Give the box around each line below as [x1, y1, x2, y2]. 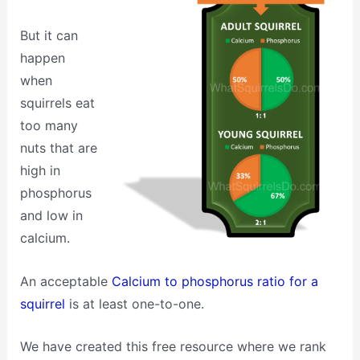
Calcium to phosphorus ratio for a [111, 272, 318, 289]
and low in [19, 207, 83, 223]
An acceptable [19, 272, 112, 289]
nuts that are [19, 139, 97, 156]
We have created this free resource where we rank [19, 338, 326, 355]
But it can [19, 27, 78, 43]
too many [19, 117, 78, 133]
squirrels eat [19, 94, 95, 111]
